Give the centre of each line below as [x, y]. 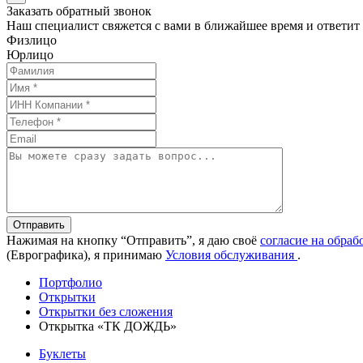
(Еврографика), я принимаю [86, 255]
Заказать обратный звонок [79, 11]
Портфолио [70, 282]
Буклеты [62, 354]
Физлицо [32, 40]
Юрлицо [30, 55]
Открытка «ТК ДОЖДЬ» [108, 326]
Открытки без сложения [106, 312]
